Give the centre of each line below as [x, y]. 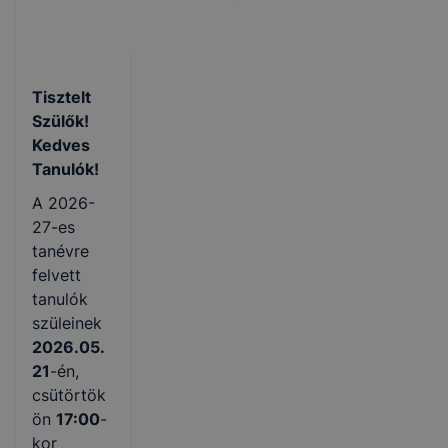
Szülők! [60, 121]
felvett [56, 275]
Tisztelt [61, 97]
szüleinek [67, 323]
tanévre [60, 251]
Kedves [61, 145]
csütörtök [69, 395]
